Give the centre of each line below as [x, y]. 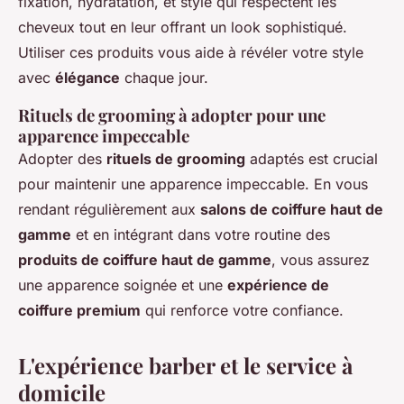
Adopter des [62, 159]
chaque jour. [164, 78]
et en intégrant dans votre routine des [201, 235]
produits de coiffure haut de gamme [145, 260]
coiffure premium [79, 311]
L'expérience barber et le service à [185, 366]
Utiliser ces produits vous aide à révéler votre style [191, 53]
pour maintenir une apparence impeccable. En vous [193, 184]
